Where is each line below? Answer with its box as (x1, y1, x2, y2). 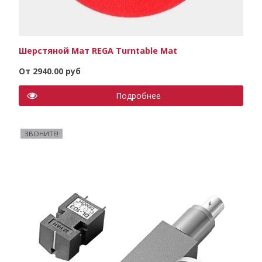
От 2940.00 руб (18, 65, 81, 77)
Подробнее (115, 89, 161, 101)
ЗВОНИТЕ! (25, 129, 59, 138)
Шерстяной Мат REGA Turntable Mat (18, 44, 177, 56)
